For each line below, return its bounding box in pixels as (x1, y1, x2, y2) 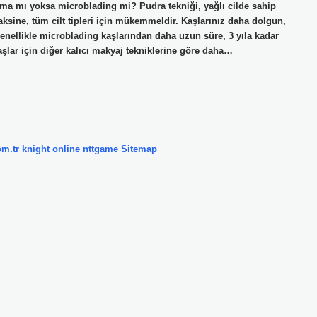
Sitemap (121, 143, 157, 154)
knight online (22, 143, 80, 154)
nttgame (83, 143, 118, 154)
